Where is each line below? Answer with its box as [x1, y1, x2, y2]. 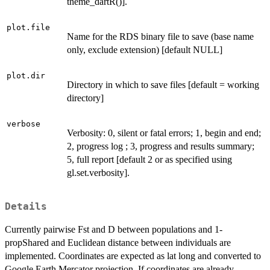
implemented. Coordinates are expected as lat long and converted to [5, 251, 261, 262]
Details [5, 201, 47, 213]
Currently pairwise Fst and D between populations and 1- [5, 224, 222, 235]
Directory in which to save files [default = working [67, 80, 259, 90]
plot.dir [7, 71, 45, 81]
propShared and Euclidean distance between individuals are [5, 237, 231, 248]
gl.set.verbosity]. [67, 168, 130, 178]
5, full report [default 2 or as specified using [67, 154, 232, 165]
